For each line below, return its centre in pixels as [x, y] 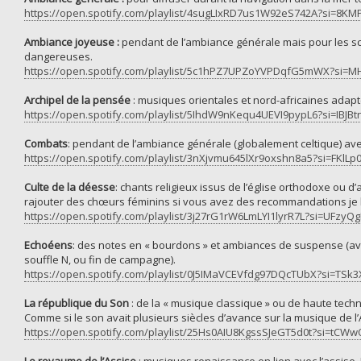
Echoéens [48, 245]
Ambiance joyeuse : [72, 42]
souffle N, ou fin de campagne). [100, 259]
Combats [46, 143]
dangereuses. [58, 56]
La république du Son [78, 303]
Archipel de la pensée [77, 100]
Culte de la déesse [70, 187]
